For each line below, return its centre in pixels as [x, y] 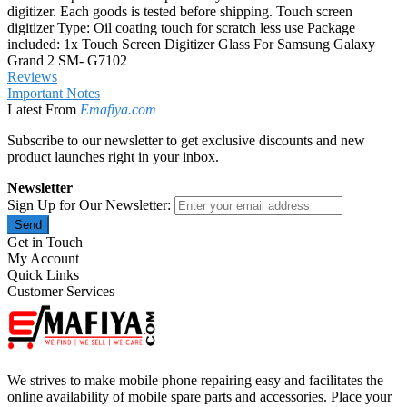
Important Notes [54, 94]
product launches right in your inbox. [113, 157]
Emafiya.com [118, 110]
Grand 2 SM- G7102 [67, 61]
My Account [43, 259]
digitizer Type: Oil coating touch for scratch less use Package [181, 28]
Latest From [44, 110]
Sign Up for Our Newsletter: [91, 205]
